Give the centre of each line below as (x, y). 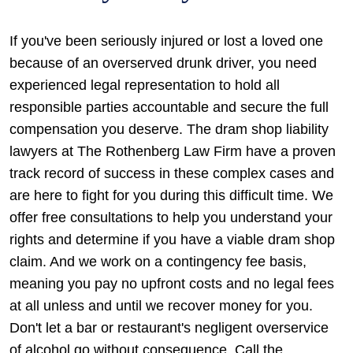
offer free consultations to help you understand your (171, 217)
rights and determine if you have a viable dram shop (172, 240)
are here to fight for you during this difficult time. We (171, 195)
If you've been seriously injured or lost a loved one (166, 41)
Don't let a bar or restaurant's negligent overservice (169, 328)
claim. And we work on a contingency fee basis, (158, 262)
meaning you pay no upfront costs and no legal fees (172, 284)
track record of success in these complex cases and (172, 173)
